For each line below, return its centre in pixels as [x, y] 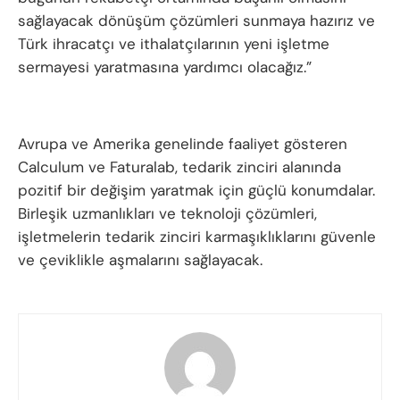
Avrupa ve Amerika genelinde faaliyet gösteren [183, 144]
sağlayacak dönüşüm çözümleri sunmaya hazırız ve [196, 21]
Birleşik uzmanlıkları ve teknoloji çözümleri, [167, 214]
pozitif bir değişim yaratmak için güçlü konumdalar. [196, 191]
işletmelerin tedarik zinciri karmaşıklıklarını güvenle [197, 237]
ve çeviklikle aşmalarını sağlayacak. [140, 260]
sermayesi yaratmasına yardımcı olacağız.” [165, 67]
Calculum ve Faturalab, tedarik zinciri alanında [179, 167]
